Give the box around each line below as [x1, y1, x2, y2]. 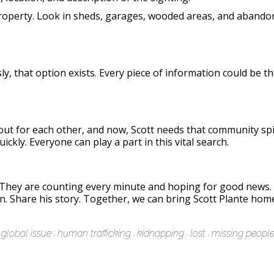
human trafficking [57, 228, 131, 239]
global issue [1, 228, 51, 239]
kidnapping [137, 228, 184, 239]
